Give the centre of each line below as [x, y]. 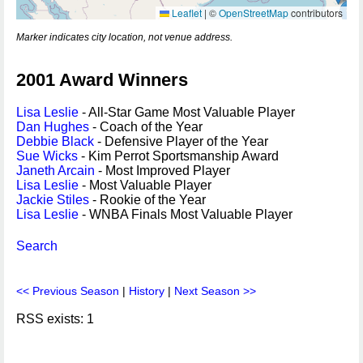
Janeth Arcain [56, 171]
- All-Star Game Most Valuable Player [187, 112]
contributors [316, 13]
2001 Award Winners [102, 80]
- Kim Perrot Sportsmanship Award [178, 156]
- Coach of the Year [146, 127]
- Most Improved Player [162, 171]
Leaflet [186, 13]
